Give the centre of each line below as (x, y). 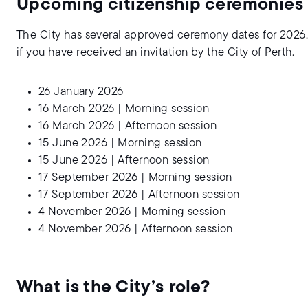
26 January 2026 (81, 91)
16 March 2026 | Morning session (124, 109)
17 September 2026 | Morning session (135, 177)
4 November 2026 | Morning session (132, 212)
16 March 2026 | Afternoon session (128, 126)
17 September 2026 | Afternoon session (139, 195)
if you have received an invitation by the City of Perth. (156, 52)
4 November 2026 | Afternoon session (136, 229)
